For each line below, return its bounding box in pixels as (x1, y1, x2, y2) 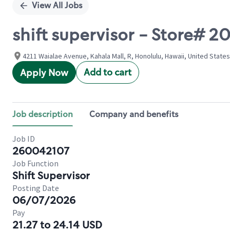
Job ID (12, 133, 35, 144)
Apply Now (20, 67, 68, 79)
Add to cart (84, 66, 131, 79)
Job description (12, 109, 73, 120)
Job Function (12, 158, 59, 168)
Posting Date (12, 183, 59, 193)
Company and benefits (89, 109, 179, 120)
